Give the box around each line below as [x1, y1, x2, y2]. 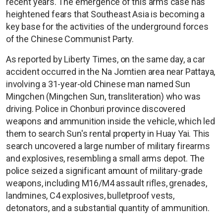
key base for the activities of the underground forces [6, 21, 209, 32]
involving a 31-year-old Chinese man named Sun [6, 78, 190, 89]
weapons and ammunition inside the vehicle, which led [6, 115, 215, 126]
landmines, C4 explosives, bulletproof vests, [6, 190, 175, 201]
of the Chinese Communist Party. [6, 33, 134, 44]
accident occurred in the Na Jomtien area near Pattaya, [6, 66, 216, 77]
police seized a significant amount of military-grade [6, 165, 203, 176]
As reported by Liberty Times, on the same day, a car [6, 54, 205, 64]
